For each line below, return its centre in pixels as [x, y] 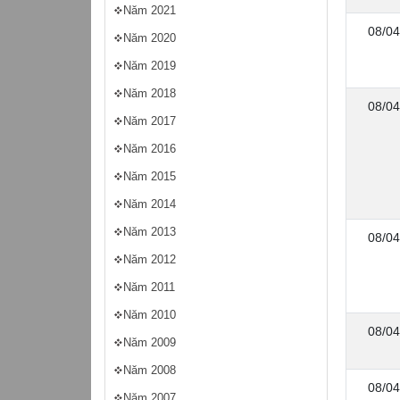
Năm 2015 [150, 176]
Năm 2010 [150, 315]
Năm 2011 [149, 287]
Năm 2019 [150, 66]
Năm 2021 [150, 10]
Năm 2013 [150, 232]
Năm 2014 [150, 204]
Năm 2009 [150, 342]
